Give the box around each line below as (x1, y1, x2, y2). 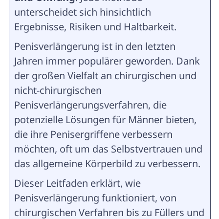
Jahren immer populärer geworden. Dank (14, 54, 200, 67)
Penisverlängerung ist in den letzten (14, 40, 175, 53)
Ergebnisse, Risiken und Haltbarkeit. (14, 20, 176, 33)
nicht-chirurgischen (14, 84, 102, 97)
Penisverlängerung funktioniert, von (14, 191, 176, 204)
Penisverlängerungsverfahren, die (14, 98, 167, 111)
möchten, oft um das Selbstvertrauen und (14, 142, 202, 155)
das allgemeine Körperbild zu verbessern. (14, 157, 200, 170)
